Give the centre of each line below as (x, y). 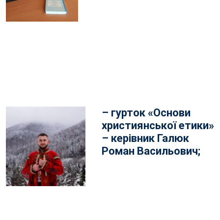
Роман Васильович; (151, 151)
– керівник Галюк (145, 138)
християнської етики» (158, 125)
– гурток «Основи (146, 113)
